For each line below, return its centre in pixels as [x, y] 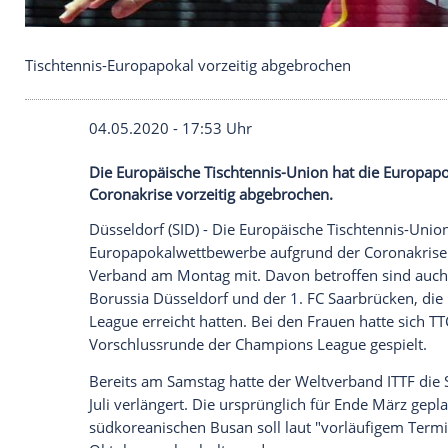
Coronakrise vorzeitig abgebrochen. [254, 417]
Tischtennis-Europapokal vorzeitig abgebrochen [226, 262]
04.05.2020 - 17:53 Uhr [205, 337]
